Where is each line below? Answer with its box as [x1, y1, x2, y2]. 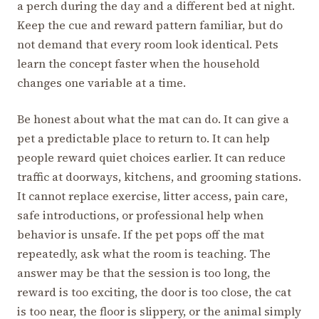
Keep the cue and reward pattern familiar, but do [17, 17, 283, 33]
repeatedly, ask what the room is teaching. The [17, 246, 271, 262]
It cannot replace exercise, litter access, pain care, [17, 188, 288, 204]
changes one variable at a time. [17, 75, 186, 91]
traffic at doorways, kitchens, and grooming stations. [17, 169, 301, 185]
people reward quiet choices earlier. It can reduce [17, 150, 286, 166]
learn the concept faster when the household [17, 56, 260, 72]
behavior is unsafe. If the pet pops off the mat [17, 226, 264, 243]
